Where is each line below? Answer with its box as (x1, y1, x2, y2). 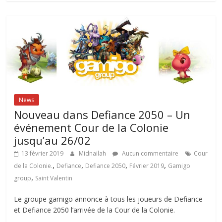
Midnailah (79, 149, 108, 158)
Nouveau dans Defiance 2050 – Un (14, 107, 191, 122)
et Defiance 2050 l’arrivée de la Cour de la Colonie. (14, 205, 175, 215)
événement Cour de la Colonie (14, 120, 169, 135)
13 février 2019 (21, 149, 64, 158)
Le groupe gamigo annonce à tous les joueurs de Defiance (14, 194, 203, 204)
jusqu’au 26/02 (14, 133, 91, 148)
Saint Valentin (35, 174, 73, 183)
